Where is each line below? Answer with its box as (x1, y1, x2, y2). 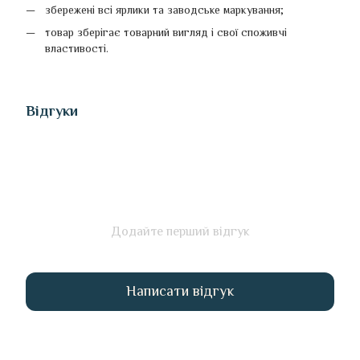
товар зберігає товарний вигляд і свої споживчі (45, 26, 287, 39)
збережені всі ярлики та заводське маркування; (45, 2, 284, 16)
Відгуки (26, 102, 78, 119)
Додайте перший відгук (110, 223, 250, 239)
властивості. (45, 42, 108, 55)
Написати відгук (126, 283, 234, 300)
